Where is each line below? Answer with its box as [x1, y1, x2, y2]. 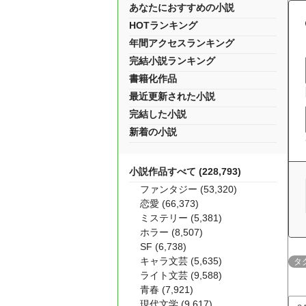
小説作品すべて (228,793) [129, 166, 241, 177]
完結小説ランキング [129, 55, 215, 66]
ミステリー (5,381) [140, 212, 222, 223]
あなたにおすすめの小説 [129, 2, 234, 13]
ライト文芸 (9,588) [140, 270, 222, 281]
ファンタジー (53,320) [140, 184, 237, 195]
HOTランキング [129, 20, 197, 31]
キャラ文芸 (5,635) [140, 255, 222, 266]
